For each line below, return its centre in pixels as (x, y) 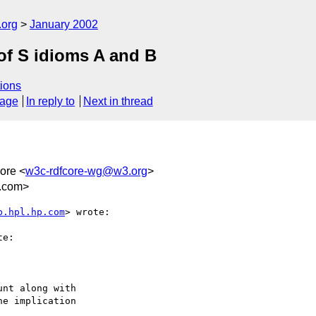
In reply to (51, 102)
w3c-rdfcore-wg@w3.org (86, 171)
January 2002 (64, 24)
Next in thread (118, 102)
